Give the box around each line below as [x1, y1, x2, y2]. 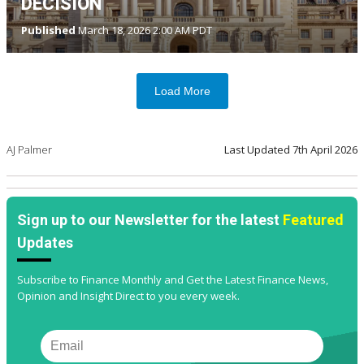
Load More [154, 84, 210, 97]
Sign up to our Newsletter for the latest [17, 210, 283, 228]
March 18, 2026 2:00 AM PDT [76, 22, 212, 37]
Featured [283, 210, 344, 228]
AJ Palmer [6, 141, 52, 157]
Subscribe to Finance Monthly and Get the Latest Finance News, [17, 271, 328, 287]
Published [21, 22, 76, 37]
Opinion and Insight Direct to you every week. [17, 288, 240, 303]
